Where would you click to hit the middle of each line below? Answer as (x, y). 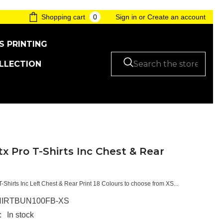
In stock (21, 215)
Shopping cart (63, 17)
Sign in (126, 17)
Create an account (176, 17)
